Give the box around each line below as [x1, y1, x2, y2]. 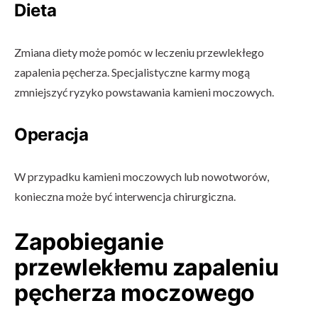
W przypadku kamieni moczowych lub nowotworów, [14, 170, 269, 183]
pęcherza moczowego [14, 279, 255, 307]
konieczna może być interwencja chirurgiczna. [14, 190, 236, 203]
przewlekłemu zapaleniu [14, 253, 279, 281]
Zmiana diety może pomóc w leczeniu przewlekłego [14, 45, 264, 59]
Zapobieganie [14, 228, 164, 256]
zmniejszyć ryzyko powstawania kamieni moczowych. [14, 85, 274, 99]
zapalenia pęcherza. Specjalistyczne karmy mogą [14, 65, 250, 79]
